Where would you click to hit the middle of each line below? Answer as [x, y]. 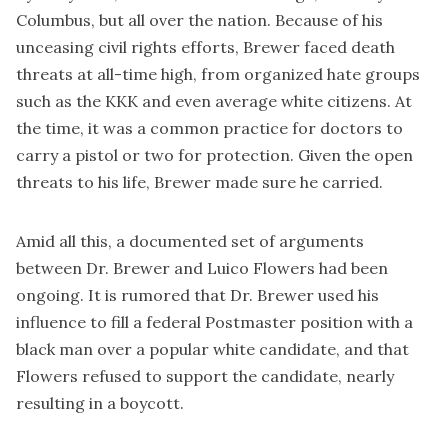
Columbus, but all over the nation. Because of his [199, 19]
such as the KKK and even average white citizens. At [214, 100]
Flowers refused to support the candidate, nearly [205, 375]
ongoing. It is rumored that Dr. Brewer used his [197, 294]
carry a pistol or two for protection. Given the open [214, 154]
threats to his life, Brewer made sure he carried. [199, 181]
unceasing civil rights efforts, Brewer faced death [205, 46]
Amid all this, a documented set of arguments [190, 240]
